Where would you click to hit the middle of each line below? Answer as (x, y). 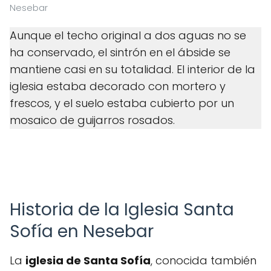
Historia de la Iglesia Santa (122, 210)
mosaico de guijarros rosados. (92, 120)
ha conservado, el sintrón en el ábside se (120, 52)
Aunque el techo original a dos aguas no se (128, 35)
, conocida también (204, 260)
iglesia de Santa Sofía (88, 260)
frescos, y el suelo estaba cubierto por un (122, 103)
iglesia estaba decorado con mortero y (118, 86)
